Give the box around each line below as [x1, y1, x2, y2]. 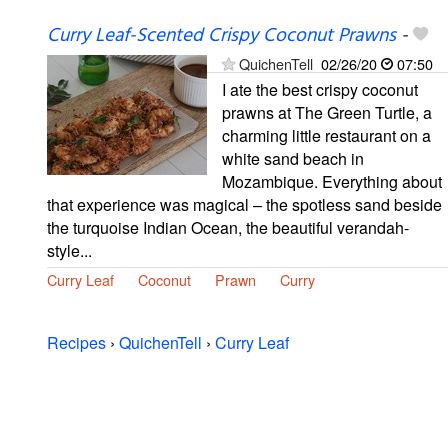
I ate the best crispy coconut [222, 77, 418, 101]
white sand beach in [222, 146, 364, 170]
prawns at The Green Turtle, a [222, 100, 432, 124]
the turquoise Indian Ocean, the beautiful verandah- [47, 215, 409, 239]
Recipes [47, 330, 106, 354]
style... [47, 238, 92, 262]
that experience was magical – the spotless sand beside [47, 192, 442, 216]
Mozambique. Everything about [222, 169, 442, 193]
